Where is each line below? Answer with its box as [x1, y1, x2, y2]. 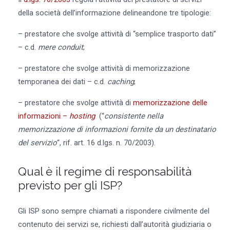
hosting [69, 111, 95, 121]
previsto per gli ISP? [17, 179, 122, 193]
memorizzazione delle [132, 98, 207, 108]
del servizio [17, 138, 57, 148]
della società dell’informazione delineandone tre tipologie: [17, 8, 211, 18]
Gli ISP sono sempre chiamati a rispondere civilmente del [17, 206, 209, 216]
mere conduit [37, 43, 83, 52]
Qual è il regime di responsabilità [17, 165, 191, 179]
